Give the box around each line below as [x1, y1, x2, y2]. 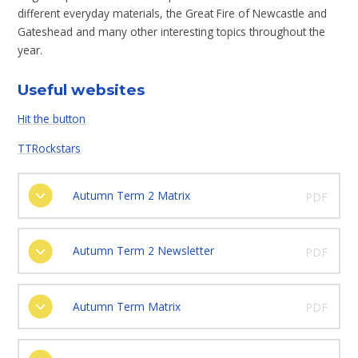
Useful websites [18, 80, 149, 99]
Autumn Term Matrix [72, 298, 181, 314]
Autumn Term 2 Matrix [72, 188, 190, 204]
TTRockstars [18, 140, 82, 156]
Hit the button [18, 111, 86, 127]
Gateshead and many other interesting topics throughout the [18, 23, 326, 39]
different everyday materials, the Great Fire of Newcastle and [18, 5, 328, 21]
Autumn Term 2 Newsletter [72, 243, 214, 259]
